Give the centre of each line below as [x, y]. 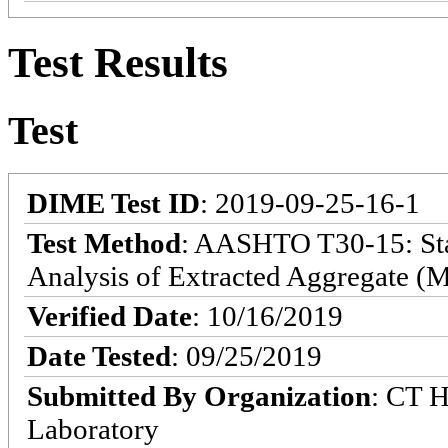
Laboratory [93, 428]
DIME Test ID [113, 202]
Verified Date [109, 315]
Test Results [118, 63]
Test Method [104, 242]
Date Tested [99, 355]
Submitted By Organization [199, 395]
